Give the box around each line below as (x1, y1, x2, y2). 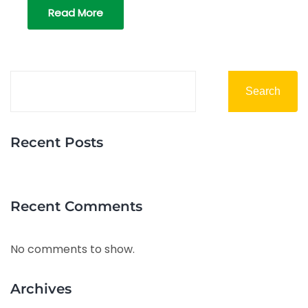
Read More (48, 5, 103, 21)
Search (245, 85, 280, 98)
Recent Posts (10, 134, 103, 151)
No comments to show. (10, 241, 135, 258)
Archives (10, 280, 71, 298)
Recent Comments (10, 198, 142, 215)
